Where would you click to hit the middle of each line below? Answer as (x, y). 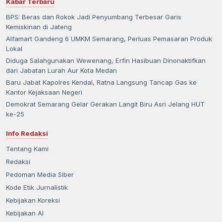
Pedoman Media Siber (40, 174)
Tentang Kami (27, 148)
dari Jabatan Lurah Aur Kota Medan (61, 70)
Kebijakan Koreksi (33, 200)
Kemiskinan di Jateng (39, 27)
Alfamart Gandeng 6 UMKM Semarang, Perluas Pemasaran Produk (109, 38)
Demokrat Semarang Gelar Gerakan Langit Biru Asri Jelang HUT (105, 104)
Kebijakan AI (25, 213)
